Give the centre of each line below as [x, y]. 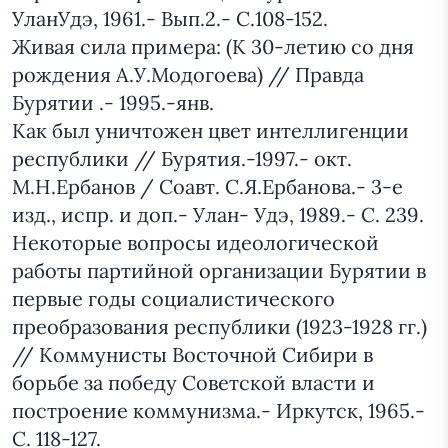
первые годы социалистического [173, 299]
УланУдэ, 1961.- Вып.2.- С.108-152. [170, 19]
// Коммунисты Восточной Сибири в [192, 355]
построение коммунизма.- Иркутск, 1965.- [218, 411]
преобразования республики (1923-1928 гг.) [219, 327]
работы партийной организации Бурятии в [219, 271]
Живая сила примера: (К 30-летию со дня [213, 47]
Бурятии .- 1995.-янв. [113, 103]
